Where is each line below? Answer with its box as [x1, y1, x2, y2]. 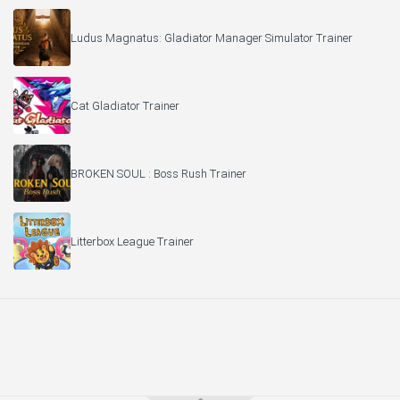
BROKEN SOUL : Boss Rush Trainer [71, 166, 246, 180]
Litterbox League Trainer [71, 234, 194, 248]
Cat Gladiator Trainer [71, 98, 179, 112]
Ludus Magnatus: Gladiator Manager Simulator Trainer [71, 30, 353, 45]
